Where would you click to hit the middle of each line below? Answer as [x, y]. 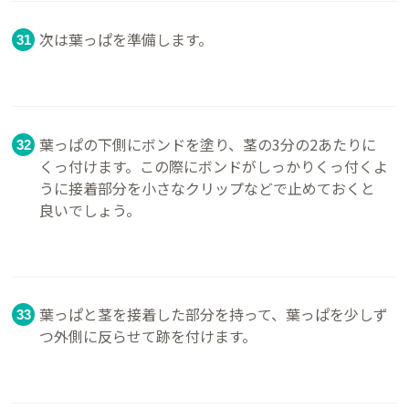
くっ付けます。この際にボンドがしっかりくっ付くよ [214, 166]
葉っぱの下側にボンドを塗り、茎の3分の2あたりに [208, 144]
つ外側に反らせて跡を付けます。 [148, 336]
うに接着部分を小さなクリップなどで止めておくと [208, 188]
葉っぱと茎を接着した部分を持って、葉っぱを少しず [214, 315]
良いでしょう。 [90, 210]
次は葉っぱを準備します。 [126, 40]
